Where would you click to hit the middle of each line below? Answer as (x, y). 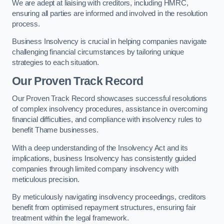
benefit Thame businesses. (55, 130)
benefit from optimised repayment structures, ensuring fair (104, 208)
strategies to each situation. (55, 63)
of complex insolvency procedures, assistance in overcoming (110, 109)
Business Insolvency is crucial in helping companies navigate (109, 42)
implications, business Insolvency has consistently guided (104, 158)
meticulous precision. (46, 179)
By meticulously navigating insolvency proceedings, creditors (109, 197)
